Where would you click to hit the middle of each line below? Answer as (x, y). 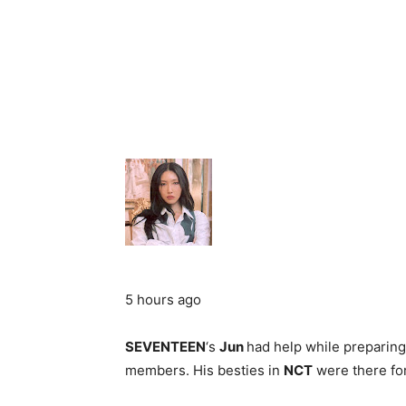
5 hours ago (163, 299)
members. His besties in (204, 370)
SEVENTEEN (165, 346)
